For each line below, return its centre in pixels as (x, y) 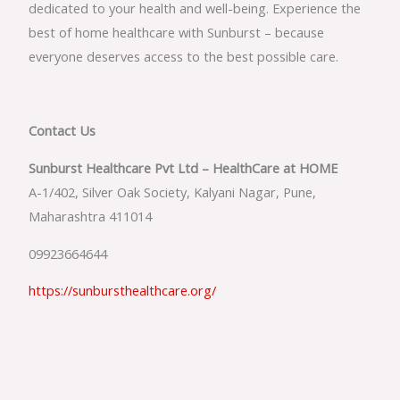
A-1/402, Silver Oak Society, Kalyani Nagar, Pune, (173, 192)
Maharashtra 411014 (91, 216)
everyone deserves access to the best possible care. (184, 57)
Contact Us (62, 131)
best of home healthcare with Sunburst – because (177, 33)
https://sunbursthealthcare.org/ (123, 291)
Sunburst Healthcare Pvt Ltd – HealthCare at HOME (183, 167)
